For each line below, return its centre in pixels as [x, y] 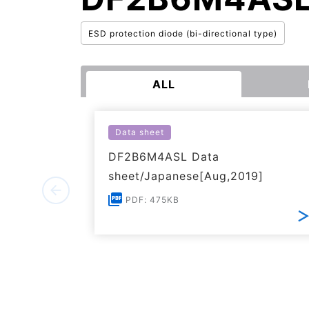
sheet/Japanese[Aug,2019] [186, 176]
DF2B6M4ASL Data [164, 157]
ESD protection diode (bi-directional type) [183, 34]
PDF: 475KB [152, 200]
